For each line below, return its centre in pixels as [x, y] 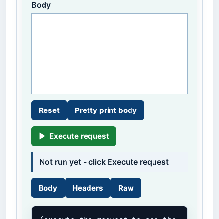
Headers [88, 188]
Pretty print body [106, 110]
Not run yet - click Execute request [104, 162]
